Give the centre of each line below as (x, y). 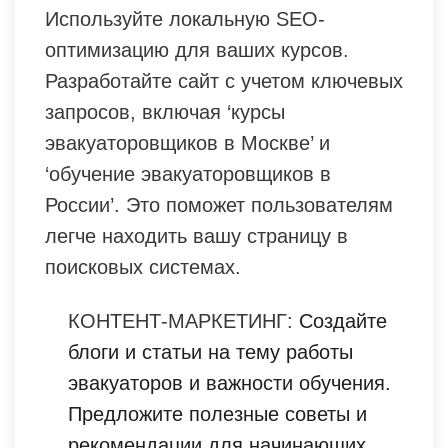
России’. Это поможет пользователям (219, 204)
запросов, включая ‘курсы (165, 111)
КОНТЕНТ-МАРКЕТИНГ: (180, 320)
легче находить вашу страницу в (196, 235)
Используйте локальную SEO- (185, 18)
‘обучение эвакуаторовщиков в (188, 173)
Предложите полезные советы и (217, 413)
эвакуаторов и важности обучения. (229, 382)
